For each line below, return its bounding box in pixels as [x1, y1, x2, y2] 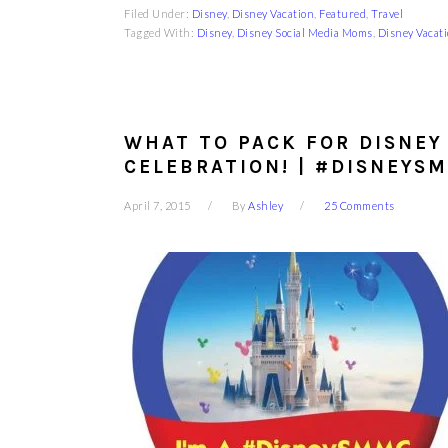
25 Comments [324, 199, 395, 212]
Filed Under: [124, 7, 192, 20]
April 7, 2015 [124, 199, 191, 212]
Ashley [248, 199, 283, 212]
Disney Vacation [231, 7, 314, 20]
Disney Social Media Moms [236, 26, 373, 39]
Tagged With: [124, 26, 197, 39]
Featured [319, 7, 366, 20]
